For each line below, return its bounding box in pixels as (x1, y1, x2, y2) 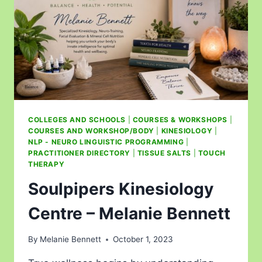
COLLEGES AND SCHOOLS (28, 115, 126, 124)
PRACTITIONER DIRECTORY (28, 148, 131, 157)
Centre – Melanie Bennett (28, 203, 230, 223)
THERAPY (28, 159, 65, 168)
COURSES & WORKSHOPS (132, 115, 228, 124)
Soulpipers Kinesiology (28, 178, 213, 199)
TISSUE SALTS (137, 148, 192, 157)
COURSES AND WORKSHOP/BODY (28, 126, 154, 135)
